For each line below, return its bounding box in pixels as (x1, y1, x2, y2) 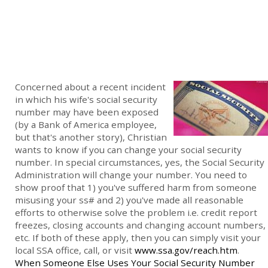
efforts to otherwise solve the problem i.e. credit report (15, 206, 257, 219)
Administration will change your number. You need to (15, 169, 247, 181)
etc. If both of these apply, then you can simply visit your (15, 232, 261, 244)
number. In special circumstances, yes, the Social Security (15, 156, 264, 169)
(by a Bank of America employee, (15, 118, 157, 131)
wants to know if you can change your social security (15, 144, 242, 156)
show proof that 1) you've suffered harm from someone (15, 181, 257, 194)
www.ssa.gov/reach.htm (135, 244, 237, 257)
